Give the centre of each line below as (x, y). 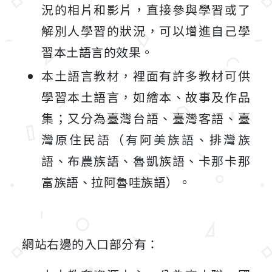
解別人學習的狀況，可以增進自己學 (146, 31)
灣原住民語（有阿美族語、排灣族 (146, 139)
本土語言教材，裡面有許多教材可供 (146, 76)
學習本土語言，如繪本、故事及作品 (146, 97)
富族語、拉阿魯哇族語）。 (116, 182)
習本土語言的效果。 (97, 52)
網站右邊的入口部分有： (90, 244)
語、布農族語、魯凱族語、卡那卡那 (146, 161)
